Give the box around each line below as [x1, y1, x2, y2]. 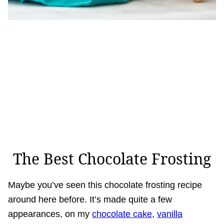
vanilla [157, 209, 182, 219]
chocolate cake [92, 209, 152, 219]
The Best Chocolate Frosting [13, 148, 211, 169]
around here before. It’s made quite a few [8, 194, 172, 205]
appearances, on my [8, 209, 92, 219]
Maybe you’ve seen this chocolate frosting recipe [8, 180, 202, 190]
